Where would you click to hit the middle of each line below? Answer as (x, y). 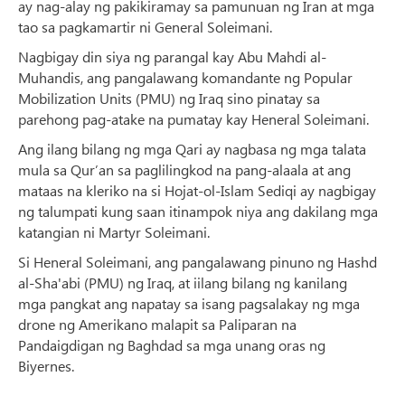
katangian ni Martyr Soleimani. (114, 231)
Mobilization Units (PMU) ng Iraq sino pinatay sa (169, 98)
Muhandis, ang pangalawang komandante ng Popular (185, 77)
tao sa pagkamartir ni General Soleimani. (145, 26)
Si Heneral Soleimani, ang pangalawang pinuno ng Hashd (198, 261)
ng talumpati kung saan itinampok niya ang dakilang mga (198, 211)
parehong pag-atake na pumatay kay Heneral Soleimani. (193, 118)
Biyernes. (46, 365)
